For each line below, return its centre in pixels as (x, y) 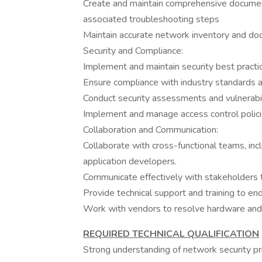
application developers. (130, 161)
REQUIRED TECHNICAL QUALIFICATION (171, 234)
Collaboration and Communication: (151, 130)
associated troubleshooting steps (151, 19)
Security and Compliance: (133, 51)
